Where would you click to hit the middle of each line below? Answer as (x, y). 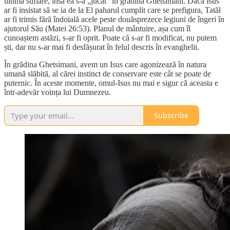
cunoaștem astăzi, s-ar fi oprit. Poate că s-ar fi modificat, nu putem (110, 37)
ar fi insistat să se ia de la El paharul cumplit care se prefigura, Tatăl (112, 10)
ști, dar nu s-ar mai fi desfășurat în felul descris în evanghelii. (102, 47)
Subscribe (171, 116)
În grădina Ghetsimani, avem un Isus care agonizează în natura (105, 64)
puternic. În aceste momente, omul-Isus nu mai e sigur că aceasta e (111, 83)
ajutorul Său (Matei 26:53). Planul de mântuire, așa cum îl (97, 28)
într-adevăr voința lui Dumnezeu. (57, 92)
